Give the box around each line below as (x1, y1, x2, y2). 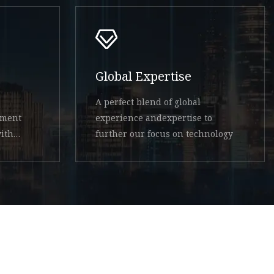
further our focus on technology (95, 128, 234, 140)
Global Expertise (95, 68, 192, 85)
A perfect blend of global (95, 96, 201, 108)
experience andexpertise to (95, 112, 213, 124)
